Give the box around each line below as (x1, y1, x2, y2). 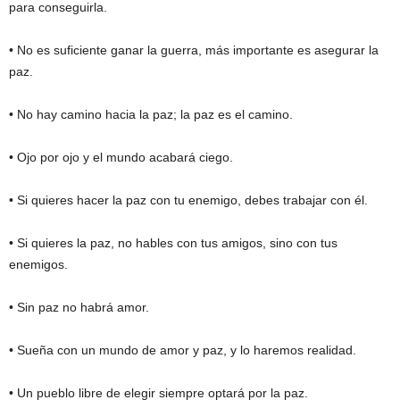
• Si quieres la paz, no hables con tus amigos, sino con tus (9, 236, 337, 251)
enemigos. (9, 257, 68, 272)
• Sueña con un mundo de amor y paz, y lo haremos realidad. (9, 343, 356, 358)
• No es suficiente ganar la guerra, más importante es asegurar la (9, 43, 379, 58)
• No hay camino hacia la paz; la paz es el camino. (9, 107, 293, 122)
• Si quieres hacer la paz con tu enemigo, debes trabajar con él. (9, 193, 368, 208)
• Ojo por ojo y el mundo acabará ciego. (9, 150, 233, 165)
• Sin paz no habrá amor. (9, 300, 149, 315)
